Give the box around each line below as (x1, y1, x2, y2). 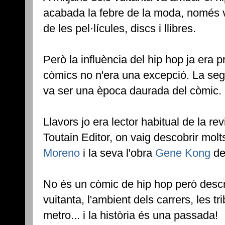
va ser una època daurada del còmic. (43, 84, 221, 97)
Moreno (43, 147, 80, 160)
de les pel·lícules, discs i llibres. (43, 22, 196, 35)
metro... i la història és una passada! (43, 209, 218, 222)
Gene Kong (155, 147, 210, 160)
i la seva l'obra (80, 147, 155, 160)
